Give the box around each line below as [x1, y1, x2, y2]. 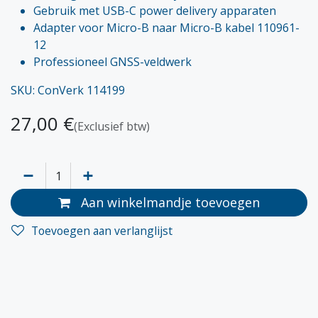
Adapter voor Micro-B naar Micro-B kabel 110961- [33, 20, 300, 36]
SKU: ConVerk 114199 [11, 82, 125, 99]
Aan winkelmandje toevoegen [77, 194, 260, 212]
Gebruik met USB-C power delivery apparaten [33, 3, 276, 19]
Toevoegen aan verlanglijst [31, 222, 172, 238]
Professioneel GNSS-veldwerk [33, 54, 192, 70]
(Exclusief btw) [74, 119, 150, 135]
